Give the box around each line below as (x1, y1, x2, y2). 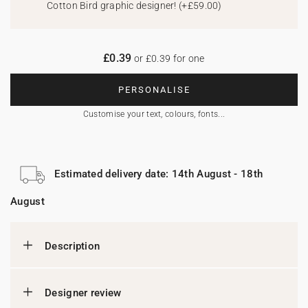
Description (45, 240, 100, 252)
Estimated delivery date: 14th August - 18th (54, 167, 263, 180)
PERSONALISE (118, 85, 190, 95)
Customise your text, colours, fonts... (82, 109, 225, 119)
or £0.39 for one (131, 53, 205, 64)
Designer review (45, 287, 122, 299)
